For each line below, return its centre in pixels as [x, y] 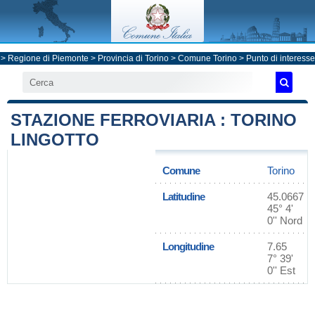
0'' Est [281, 270]
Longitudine [188, 246]
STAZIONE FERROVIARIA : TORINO [154, 120]
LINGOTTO [55, 140]
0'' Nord [285, 220]
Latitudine [184, 197]
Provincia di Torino [133, 58]
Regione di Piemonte [48, 58]
